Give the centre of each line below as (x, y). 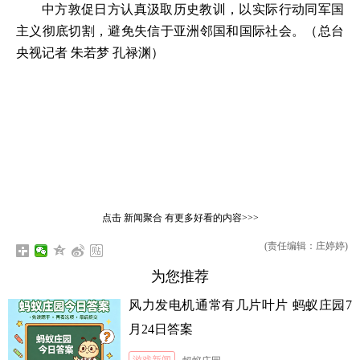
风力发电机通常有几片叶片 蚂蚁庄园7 (240, 305)
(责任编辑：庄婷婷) (306, 246)
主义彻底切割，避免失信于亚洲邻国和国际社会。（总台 (180, 31)
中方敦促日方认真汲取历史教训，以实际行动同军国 (193, 9)
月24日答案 (161, 329)
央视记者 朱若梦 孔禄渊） (90, 53)
